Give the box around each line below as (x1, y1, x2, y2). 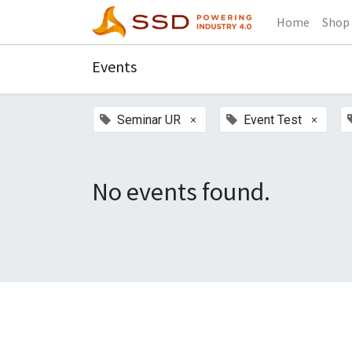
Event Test (244, 112, 302, 127)
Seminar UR (117, 112, 181, 127)
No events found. (92, 176, 270, 207)
